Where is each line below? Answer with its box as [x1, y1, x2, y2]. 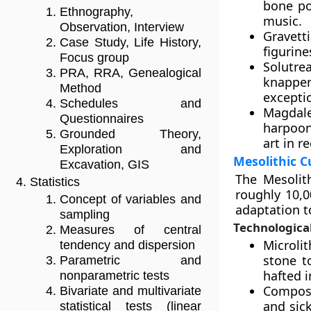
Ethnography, [60, 5, 133, 19]
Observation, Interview [60, 20, 184, 35]
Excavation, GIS [60, 158, 149, 172]
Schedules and [60, 96, 201, 111]
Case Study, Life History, [60, 35, 201, 50]
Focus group [60, 51, 129, 65]
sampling [60, 208, 110, 222]
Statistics [30, 175, 80, 190]
